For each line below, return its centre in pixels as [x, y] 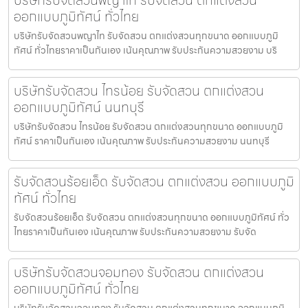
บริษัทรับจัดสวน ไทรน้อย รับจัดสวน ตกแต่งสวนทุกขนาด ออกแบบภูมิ [148, 126]
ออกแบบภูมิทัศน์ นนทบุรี [79, 107]
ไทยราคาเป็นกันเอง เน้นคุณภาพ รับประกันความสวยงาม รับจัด [135, 231]
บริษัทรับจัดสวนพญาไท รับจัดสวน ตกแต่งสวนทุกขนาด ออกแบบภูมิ [146, 35]
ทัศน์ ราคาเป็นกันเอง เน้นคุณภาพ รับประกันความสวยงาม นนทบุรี [142, 141]
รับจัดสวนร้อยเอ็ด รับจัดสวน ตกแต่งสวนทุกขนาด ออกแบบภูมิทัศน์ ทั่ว [152, 217]
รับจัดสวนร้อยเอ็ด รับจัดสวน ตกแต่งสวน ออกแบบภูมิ [154, 181]
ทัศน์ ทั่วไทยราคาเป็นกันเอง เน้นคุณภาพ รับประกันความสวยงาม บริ [145, 50]
